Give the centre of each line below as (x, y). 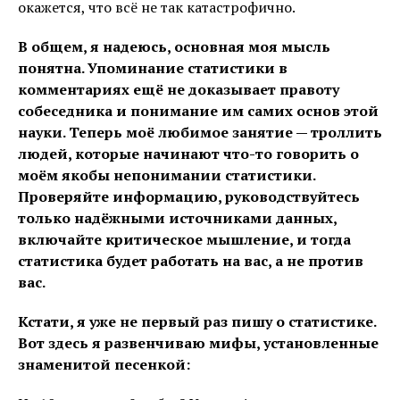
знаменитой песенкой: (104, 364)
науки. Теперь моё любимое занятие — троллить (200, 132)
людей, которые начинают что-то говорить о (188, 153)
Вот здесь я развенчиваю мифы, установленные (198, 342)
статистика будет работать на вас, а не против (191, 260)
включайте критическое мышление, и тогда (184, 239)
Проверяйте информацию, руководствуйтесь (189, 196)
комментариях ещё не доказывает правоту (179, 89)
